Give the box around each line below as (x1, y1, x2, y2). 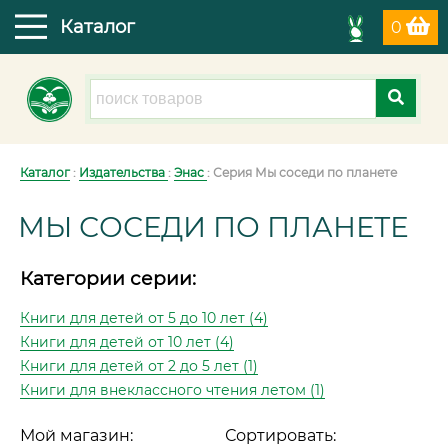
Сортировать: (224, 426, 336, 446)
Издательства (79, 165, 168, 180)
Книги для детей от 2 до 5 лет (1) (20, 357, 258, 376)
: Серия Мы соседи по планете (207, 165, 397, 180)
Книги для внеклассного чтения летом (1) (20, 381, 325, 400)
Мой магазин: (20, 426, 133, 446)
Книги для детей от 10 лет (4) (20, 333, 234, 352)
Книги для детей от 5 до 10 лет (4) (20, 309, 268, 328)
